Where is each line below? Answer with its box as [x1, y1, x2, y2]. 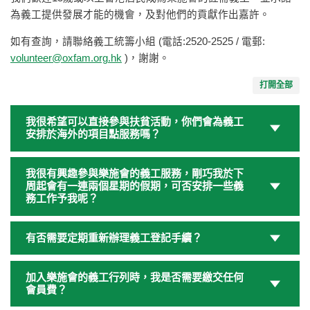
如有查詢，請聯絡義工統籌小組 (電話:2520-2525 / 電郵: [10, 36, 265, 48]
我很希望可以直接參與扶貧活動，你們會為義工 [25, 116, 244, 128]
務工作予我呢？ [25, 192, 98, 204]
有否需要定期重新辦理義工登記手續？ [25, 231, 202, 244]
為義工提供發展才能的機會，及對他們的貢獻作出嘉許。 [10, 9, 270, 21]
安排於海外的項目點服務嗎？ [25, 128, 161, 140]
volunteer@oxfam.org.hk [10, 53, 122, 64]
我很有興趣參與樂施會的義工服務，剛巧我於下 [25, 167, 244, 179]
